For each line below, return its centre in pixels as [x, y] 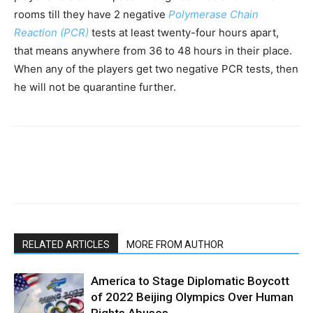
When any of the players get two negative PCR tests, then [156, 68]
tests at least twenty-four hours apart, [184, 32]
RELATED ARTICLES [66, 244]
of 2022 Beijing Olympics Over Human [192, 297]
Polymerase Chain [213, 14]
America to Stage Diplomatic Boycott [190, 281]
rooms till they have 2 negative [91, 14]
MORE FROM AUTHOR [175, 244]
